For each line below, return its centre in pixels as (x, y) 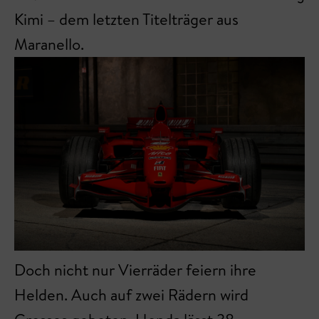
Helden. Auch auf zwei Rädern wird (131, 295)
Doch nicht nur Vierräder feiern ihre (135, 270)
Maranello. (49, 44)
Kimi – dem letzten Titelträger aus (126, 19)
